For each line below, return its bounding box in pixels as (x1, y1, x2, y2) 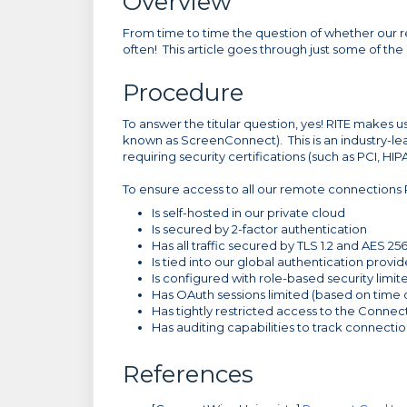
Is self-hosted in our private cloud (152, 205, 345, 220)
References (123, 360, 253, 389)
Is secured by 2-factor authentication (152, 222, 367, 236)
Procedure (123, 78, 243, 107)
